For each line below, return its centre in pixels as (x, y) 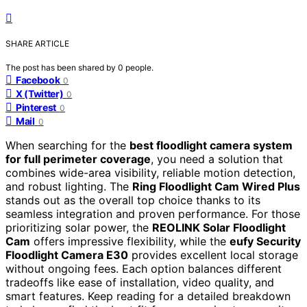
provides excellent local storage (213, 255)
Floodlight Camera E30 (67, 255)
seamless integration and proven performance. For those (153, 213)
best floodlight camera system (211, 145)
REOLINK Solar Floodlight (219, 227)
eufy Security (265, 241)
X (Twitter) (40, 93)
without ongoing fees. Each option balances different (144, 268)
